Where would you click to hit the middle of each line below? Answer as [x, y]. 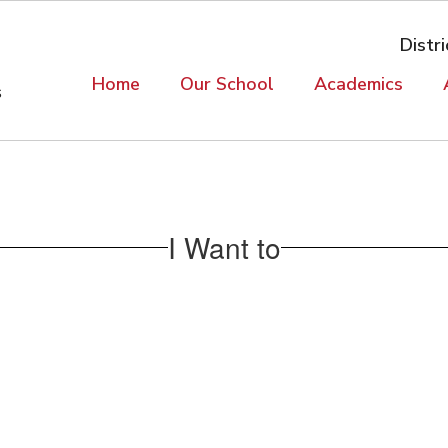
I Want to [224, 246]
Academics [358, 84]
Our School [227, 84]
